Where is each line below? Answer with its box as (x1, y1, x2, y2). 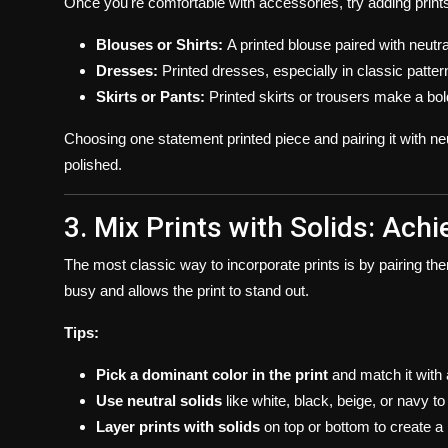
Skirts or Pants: (96, 87, 205, 105)
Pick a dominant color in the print (96, 365, 328, 383)
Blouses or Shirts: (96, 35, 223, 53)
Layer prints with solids (96, 417, 260, 435)
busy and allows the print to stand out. (64, 281, 309, 299)
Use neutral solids (96, 391, 222, 409)
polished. (64, 155, 122, 173)
